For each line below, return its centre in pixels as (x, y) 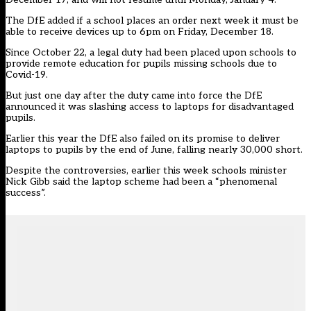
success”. (26, 193)
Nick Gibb (28, 182)
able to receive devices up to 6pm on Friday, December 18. (140, 32)
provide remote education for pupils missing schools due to (141, 64)
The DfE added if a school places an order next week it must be (152, 21)
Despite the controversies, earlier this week (107, 171)
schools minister (248, 171)
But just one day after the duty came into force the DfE (134, 96)
